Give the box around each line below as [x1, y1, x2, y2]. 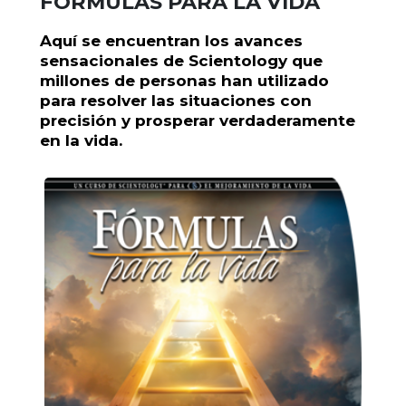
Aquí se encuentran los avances [40, 32, 303, 51]
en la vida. [40, 131, 122, 150]
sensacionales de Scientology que [40, 52, 323, 71]
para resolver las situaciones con [40, 92, 312, 111]
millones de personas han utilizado [40, 72, 329, 91]
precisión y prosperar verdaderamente [40, 111, 355, 130]
